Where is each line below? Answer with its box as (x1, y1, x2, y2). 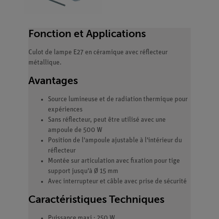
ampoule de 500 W (48, 127, 102, 134)
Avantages (28, 74, 78, 87)
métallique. (28, 59, 62, 67)
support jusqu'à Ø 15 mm (48, 168, 118, 175)
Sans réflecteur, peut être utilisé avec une (48, 116, 166, 124)
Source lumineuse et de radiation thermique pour (48, 96, 188, 104)
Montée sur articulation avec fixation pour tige (48, 157, 180, 165)
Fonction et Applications (28, 27, 146, 40)
